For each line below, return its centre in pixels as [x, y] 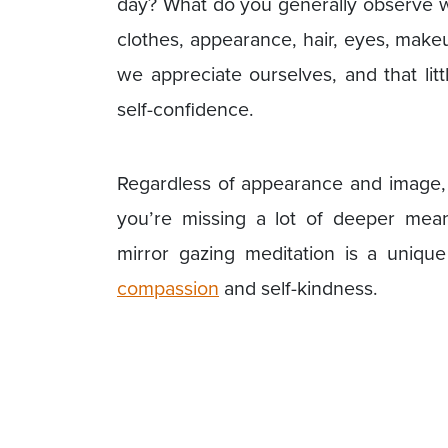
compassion [168, 288]
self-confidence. [185, 108]
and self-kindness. [298, 288]
